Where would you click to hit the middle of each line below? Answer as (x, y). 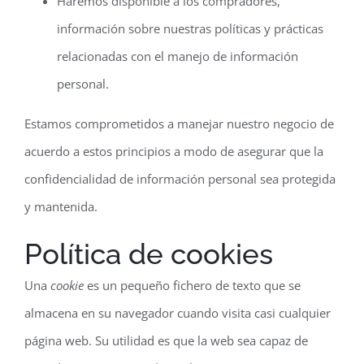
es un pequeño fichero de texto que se (192, 285)
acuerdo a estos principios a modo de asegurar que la (174, 151)
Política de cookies (149, 254)
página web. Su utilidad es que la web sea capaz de (166, 340)
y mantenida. (61, 206)
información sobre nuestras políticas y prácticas (190, 28)
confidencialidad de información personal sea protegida (180, 179)
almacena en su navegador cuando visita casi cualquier (178, 313)
